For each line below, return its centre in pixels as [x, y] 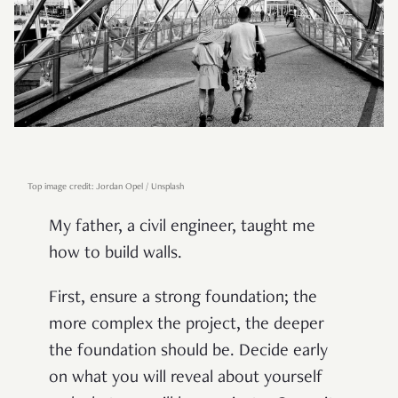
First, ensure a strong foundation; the [183, 298]
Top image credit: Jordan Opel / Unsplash [106, 187]
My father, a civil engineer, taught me [182, 227]
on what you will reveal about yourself [186, 378]
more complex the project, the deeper [187, 325]
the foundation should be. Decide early [188, 351]
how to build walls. [115, 254]
